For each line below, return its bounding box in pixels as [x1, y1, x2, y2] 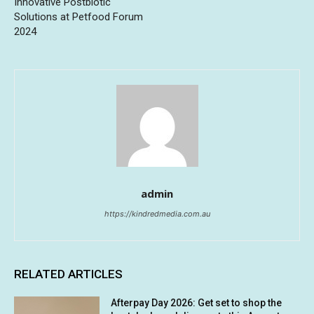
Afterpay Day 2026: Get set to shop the [111, 297, 282, 309]
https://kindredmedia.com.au [104, 209, 210, 219]
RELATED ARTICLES [14, 267, 123, 282]
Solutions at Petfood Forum [14, 11, 143, 24]
